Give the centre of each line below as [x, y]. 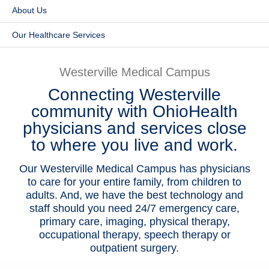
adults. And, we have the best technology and [134, 195]
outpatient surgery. [134, 248]
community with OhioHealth [134, 111]
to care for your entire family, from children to [134, 182]
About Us [29, 10]
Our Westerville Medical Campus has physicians [134, 169]
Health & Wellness [63, 47]
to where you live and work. [134, 145]
